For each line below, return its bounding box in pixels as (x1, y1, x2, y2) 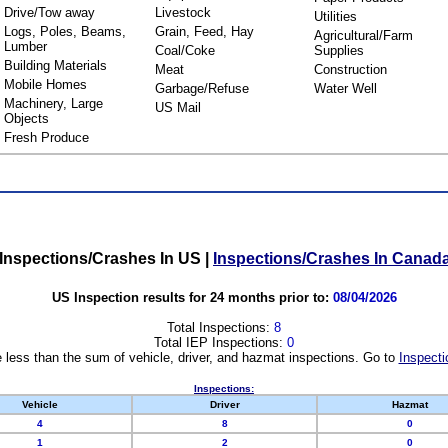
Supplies (313, 43, 364, 58)
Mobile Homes (3, 77, 87, 92)
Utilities (313, 9, 357, 24)
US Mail (154, 100, 201, 115)
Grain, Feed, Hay (154, 24, 254, 39)
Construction (313, 62, 387, 77)
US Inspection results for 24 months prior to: (51, 289, 333, 305)
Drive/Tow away (3, 5, 95, 20)
